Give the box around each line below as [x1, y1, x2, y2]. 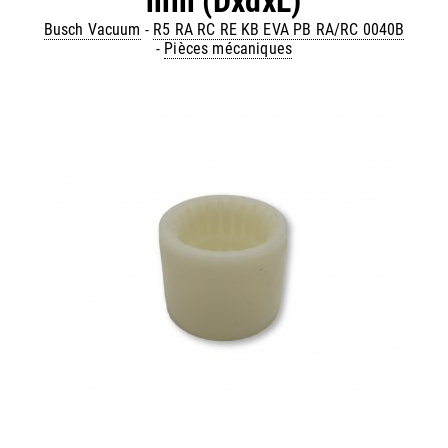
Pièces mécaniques [164, 39, 293, 58]
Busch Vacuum [43, 20, 141, 39]
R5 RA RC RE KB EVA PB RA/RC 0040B [153, 20, 405, 39]
